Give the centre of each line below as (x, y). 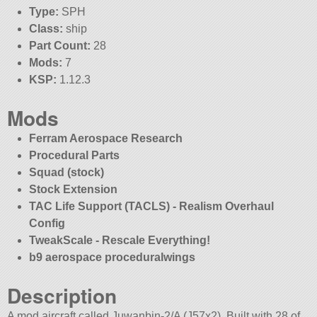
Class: (46, 29)
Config (47, 224)
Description (62, 296)
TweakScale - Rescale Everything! (119, 241)
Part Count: (59, 46)
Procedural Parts (74, 156)
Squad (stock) (66, 173)
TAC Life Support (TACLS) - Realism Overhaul (151, 207)
